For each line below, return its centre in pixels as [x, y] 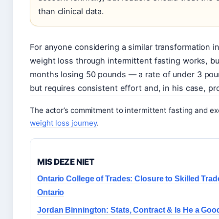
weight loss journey [64, 123]
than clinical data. [71, 11]
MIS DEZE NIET [66, 162]
